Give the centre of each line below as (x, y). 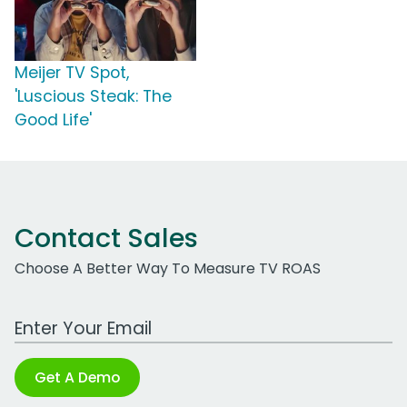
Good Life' (53, 120)
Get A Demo (77, 378)
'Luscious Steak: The (93, 97)
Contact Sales (106, 238)
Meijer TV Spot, (72, 73)
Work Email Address (84, 319)
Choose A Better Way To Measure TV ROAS (168, 269)
